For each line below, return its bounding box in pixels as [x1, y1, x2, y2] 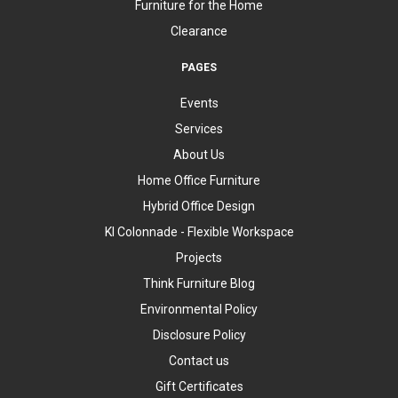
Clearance [171, 23, 227, 38]
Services [175, 122, 223, 136]
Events [179, 96, 219, 110]
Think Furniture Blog [143, 276, 255, 291]
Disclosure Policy [152, 328, 246, 342]
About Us [173, 147, 225, 162]
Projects [176, 251, 222, 265]
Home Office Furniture [138, 173, 260, 187]
